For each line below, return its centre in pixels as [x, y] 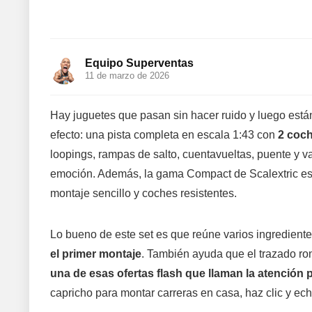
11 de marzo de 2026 [127, 76]
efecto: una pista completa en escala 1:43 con [164, 135]
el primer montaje [96, 254]
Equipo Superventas [139, 63]
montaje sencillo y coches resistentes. [143, 193]
